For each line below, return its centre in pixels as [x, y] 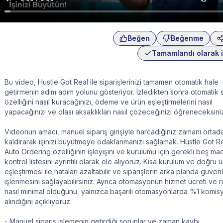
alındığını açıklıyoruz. [38, 202]
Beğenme [187, 38]
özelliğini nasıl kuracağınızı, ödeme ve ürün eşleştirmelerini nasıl [109, 102]
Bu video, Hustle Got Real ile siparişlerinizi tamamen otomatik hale [111, 82]
